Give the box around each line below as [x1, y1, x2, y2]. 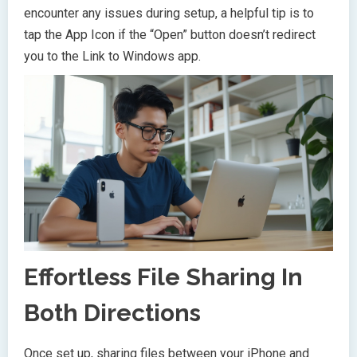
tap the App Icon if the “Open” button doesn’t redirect [24, 26, 316, 42]
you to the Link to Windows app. [24, 48, 201, 64]
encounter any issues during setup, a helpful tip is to [24, 5, 314, 21]
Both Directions [24, 299, 201, 328]
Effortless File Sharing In [24, 263, 303, 292]
